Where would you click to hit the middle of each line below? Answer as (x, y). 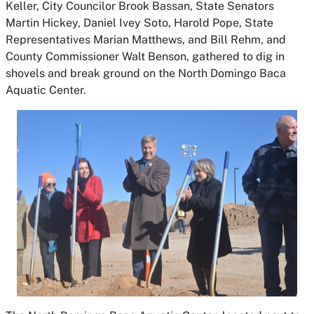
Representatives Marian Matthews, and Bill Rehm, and (146, 40)
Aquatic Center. (47, 90)
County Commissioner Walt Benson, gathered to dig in (145, 56)
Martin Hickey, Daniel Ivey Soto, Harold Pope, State (139, 23)
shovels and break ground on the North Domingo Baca (146, 73)
